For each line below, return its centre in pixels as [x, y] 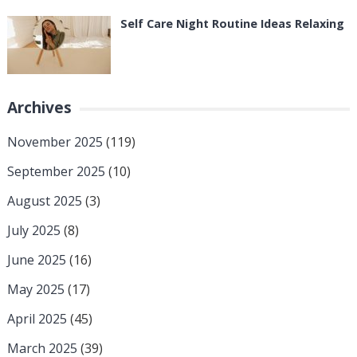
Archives [39, 107]
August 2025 [44, 200]
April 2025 [37, 318]
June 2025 [36, 259]
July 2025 [33, 230]
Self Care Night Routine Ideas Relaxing [232, 23]
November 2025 [55, 141]
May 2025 [35, 289]
